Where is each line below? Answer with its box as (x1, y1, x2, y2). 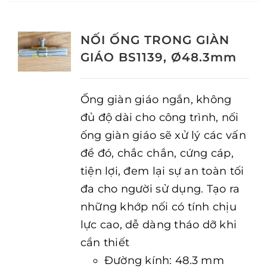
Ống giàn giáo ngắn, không (80, 93, 232, 106)
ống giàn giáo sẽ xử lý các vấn (80, 129, 246, 142)
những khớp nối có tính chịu (80, 200, 237, 213)
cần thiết (80, 236, 130, 249)
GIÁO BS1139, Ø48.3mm (80, 50, 237, 64)
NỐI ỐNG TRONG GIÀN (80, 33, 229, 47)
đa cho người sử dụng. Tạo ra (80, 182, 240, 195)
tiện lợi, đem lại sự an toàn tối (80, 164, 244, 178)
